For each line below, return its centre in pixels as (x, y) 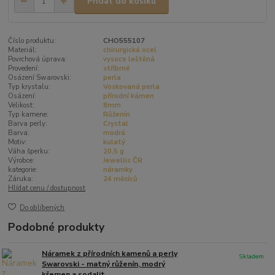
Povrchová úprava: (38, 59)
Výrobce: (21, 160)
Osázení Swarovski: (40, 77)
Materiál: (23, 50)
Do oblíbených (42, 208)
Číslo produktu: (32, 41)
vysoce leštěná (129, 59)
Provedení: (24, 68)
